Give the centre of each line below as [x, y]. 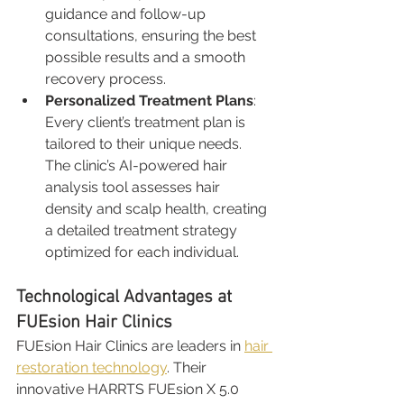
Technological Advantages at [126, 297]
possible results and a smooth [147, 57]
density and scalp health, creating [158, 208]
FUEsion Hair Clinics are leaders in [130, 345]
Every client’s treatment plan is [147, 122]
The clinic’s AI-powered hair [138, 165]
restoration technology [92, 367]
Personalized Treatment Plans [149, 100]
